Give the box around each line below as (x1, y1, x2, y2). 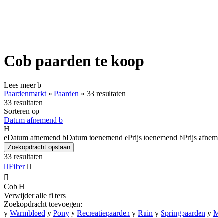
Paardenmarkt (4, 89, 46, 98)
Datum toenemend (66, 133, 123, 142)
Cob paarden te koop (4, 52, 144, 70)
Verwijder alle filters (4, 191, 66, 200)
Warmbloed (10, 208, 45, 217)
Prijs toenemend (128, 133, 177, 142)
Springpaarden (161, 208, 205, 217)
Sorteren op (4, 107, 39, 115)
